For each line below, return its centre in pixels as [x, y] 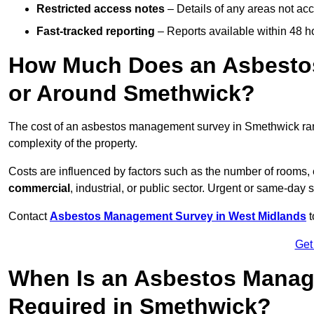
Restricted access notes [101, 9]
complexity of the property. [73, 144]
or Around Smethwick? [132, 94]
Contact [29, 217]
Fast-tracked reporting [96, 32]
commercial [39, 189]
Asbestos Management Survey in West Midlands [178, 217]
